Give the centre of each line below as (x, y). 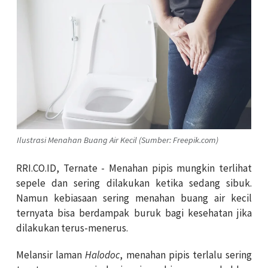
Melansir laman (51, 255)
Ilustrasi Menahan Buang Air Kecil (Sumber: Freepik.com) (118, 140)
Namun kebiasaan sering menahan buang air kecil (134, 198)
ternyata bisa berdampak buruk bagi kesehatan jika (134, 213)
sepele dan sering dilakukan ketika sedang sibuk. (134, 183)
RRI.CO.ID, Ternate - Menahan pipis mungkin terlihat (134, 168)
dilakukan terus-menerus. (72, 228)
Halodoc (103, 255)
